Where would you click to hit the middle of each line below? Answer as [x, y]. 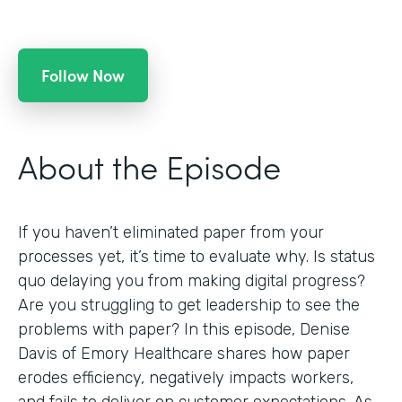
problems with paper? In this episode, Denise [184, 329]
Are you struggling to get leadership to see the [189, 305]
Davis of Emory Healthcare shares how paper [184, 353]
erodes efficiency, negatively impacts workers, [186, 377]
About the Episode [149, 165]
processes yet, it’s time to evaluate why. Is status [197, 256]
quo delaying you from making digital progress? [192, 280]
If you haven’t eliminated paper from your [171, 232]
